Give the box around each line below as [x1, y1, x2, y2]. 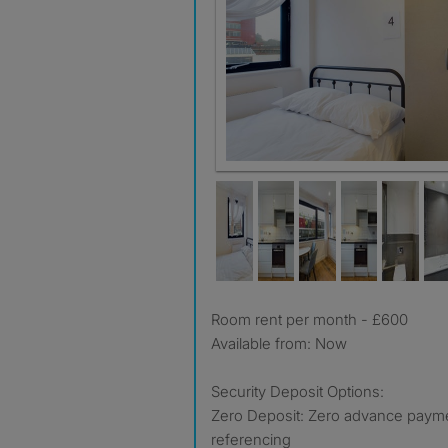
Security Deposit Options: [211, 382, 384, 401]
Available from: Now [211, 334, 347, 353]
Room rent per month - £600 [220, 310, 408, 329]
